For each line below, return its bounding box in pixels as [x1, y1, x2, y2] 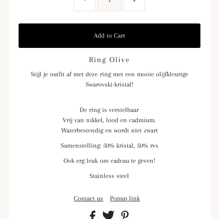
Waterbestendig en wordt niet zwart [61, 126, 158, 134]
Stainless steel [89, 172, 130, 179]
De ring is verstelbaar [80, 106, 139, 113]
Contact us [74, 194, 104, 202]
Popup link [110, 194, 140, 202]
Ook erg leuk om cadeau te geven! [63, 156, 155, 164]
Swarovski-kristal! [85, 80, 133, 88]
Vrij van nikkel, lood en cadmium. [63, 116, 156, 124]
